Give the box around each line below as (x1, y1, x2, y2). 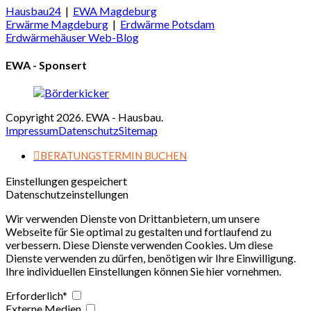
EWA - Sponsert (6, 58, 87, 72)
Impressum (6, 124, 58, 137)
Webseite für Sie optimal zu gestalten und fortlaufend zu (6, 225, 271, 239)
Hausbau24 (6, 3, 61, 17)
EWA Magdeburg (73, 3, 157, 17)
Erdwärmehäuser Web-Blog (6, 30, 139, 44)
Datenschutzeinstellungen (6, 187, 128, 201)
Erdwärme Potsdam (120, 17, 215, 31)
